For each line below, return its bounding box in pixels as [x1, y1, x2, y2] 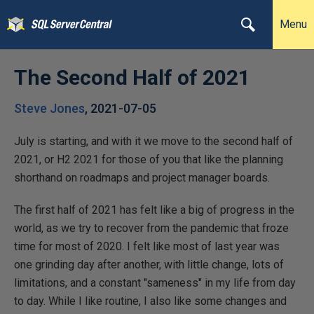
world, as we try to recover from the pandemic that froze [14, 221, 289, 235]
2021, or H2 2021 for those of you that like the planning [14, 153, 283, 166]
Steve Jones [14, 101, 85, 116]
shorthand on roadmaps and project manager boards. [14, 171, 270, 184]
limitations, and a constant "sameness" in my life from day [14, 276, 296, 289]
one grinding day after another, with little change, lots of [14, 258, 284, 271]
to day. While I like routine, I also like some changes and [14, 294, 287, 308]
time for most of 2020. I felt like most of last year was [14, 240, 280, 253]
